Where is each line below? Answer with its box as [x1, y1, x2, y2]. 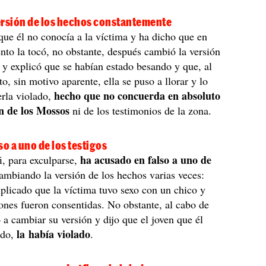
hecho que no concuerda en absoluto [54, 87, 221, 103]
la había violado [17, 226, 91, 242]
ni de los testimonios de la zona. [69, 103, 212, 118]
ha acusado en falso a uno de [80, 151, 212, 167]
